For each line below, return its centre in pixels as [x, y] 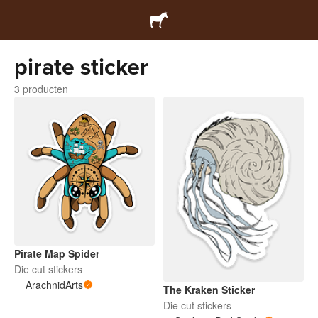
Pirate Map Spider [57, 253]
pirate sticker [81, 67]
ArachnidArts [54, 284]
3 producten [41, 89]
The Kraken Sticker [209, 289]
